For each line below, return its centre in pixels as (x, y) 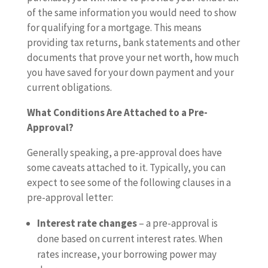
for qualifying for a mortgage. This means (114, 28)
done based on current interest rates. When (130, 239)
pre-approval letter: (70, 197)
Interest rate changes (87, 223)
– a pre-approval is (177, 223)
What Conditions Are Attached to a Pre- (117, 112)
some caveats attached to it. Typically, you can (126, 167)
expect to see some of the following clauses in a (129, 182)
